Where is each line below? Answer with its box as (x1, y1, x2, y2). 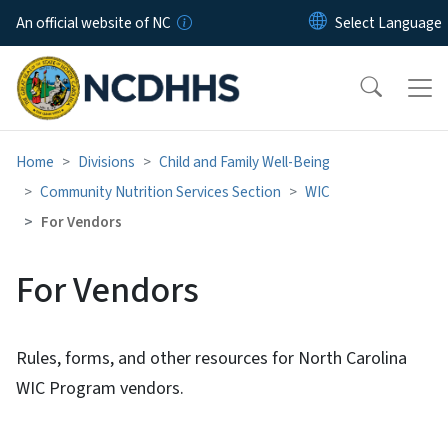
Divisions (78, 150, 135, 173)
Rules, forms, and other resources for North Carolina (16, 345, 407, 371)
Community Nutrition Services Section (40, 180, 281, 203)
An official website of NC (16, 12, 171, 34)
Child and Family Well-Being (159, 150, 330, 173)
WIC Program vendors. (16, 375, 188, 401)
